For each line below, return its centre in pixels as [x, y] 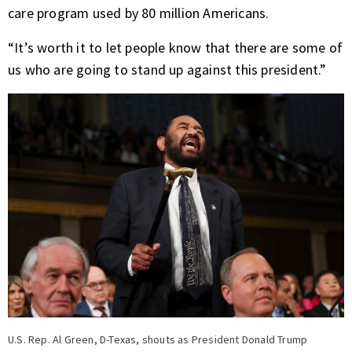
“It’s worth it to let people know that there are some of [176, 48]
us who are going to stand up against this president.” [167, 70]
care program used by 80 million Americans [137, 13]
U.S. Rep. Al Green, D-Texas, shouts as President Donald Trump [158, 340]
